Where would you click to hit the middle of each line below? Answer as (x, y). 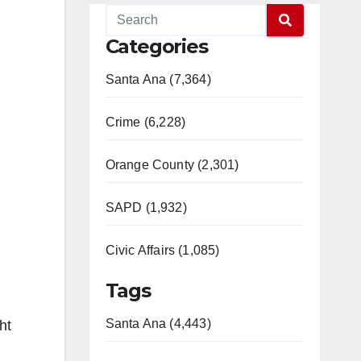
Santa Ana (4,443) (158, 324)
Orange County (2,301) (172, 165)
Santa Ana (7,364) (158, 79)
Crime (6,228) (145, 122)
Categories (156, 46)
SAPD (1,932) (146, 207)
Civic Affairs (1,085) (162, 250)
